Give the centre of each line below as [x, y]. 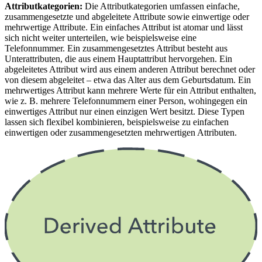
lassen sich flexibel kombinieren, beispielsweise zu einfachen [117, 122]
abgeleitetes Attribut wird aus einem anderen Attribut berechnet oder [130, 70]
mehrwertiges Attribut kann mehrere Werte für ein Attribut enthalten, [130, 91]
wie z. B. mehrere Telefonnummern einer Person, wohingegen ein [126, 101]
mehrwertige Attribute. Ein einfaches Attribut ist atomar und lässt [124, 27]
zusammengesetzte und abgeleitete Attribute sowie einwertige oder [127, 17]
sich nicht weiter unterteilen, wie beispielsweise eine [101, 38]
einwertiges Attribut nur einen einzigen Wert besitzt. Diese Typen [125, 112]
